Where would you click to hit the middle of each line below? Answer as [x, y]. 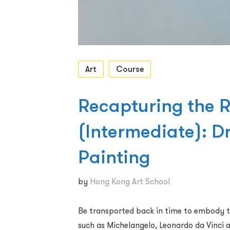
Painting [114, 157]
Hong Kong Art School [130, 181]
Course [130, 69]
